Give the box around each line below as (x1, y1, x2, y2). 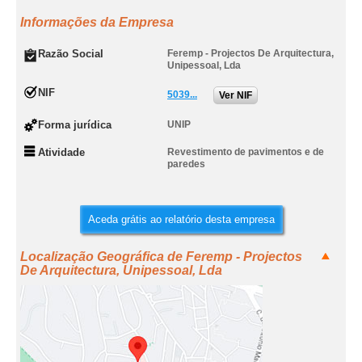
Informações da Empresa (20, 15, 174, 29)
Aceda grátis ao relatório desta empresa (87, 213, 275, 225)
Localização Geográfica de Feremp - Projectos (20, 250, 302, 263)
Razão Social (38, 48, 103, 60)
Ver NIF (219, 90, 252, 101)
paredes (167, 158, 205, 170)
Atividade (38, 146, 85, 158)
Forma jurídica (38, 119, 112, 131)
